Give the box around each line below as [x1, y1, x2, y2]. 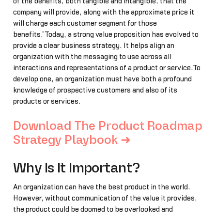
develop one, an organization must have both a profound [13, 75, 192, 83]
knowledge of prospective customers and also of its [13, 86, 177, 94]
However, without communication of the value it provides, [13, 194, 197, 202]
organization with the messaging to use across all [13, 53, 171, 61]
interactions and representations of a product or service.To [13, 64, 201, 72]
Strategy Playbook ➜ [13, 134, 131, 146]
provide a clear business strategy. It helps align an [13, 42, 174, 49]
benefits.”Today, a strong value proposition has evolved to [13, 31, 199, 38]
